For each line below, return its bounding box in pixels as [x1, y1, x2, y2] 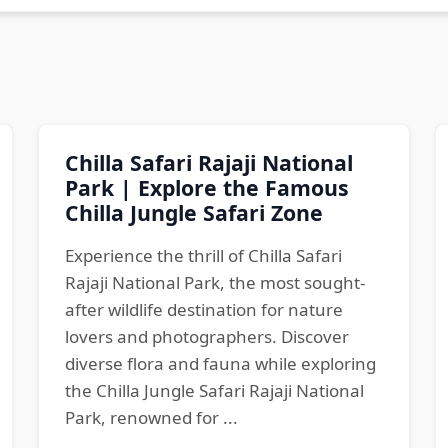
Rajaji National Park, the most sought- [64, 271, 365, 295]
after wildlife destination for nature [64, 298, 343, 322]
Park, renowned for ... [64, 406, 238, 430]
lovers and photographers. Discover [64, 325, 349, 349]
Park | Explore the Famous [64, 173, 349, 203]
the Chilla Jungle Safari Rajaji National [64, 379, 364, 403]
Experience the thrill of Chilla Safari [64, 244, 342, 268]
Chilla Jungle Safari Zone [64, 198, 323, 228]
